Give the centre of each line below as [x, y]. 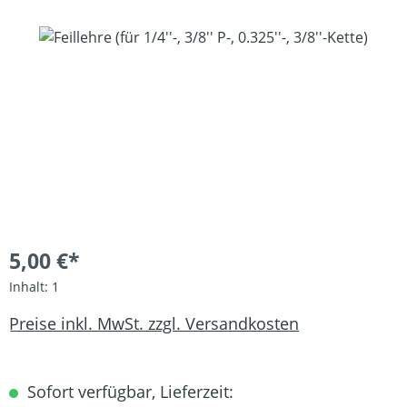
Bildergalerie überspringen [100, 36]
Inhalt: [30, 287]
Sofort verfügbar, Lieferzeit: [128, 392]
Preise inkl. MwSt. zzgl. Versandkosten [154, 323]
